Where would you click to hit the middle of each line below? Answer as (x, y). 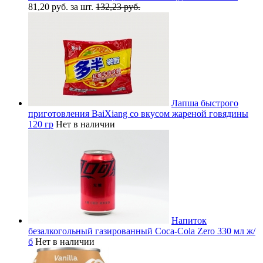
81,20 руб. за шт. (62, 6)
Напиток (189, 220)
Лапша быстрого (205, 103)
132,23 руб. (118, 6)
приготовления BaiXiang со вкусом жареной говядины (138, 113)
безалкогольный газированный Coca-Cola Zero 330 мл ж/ (142, 231)
